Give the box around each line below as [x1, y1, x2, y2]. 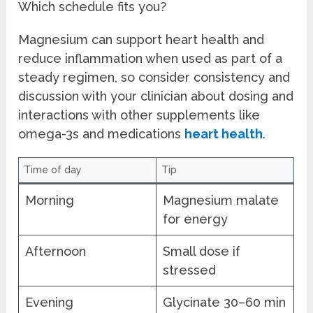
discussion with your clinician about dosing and [18, 89, 294, 104]
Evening [25, 295, 74, 310]
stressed [163, 263, 217, 278]
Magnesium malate [163, 193, 279, 208]
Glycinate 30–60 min [163, 295, 286, 310]
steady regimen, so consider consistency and [18, 70, 291, 85]
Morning [25, 193, 75, 208]
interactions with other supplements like [18, 108, 261, 123]
